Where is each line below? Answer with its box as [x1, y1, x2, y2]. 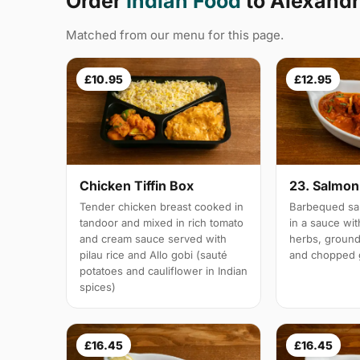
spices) [80, 280, 116, 293]
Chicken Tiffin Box [80, 177, 194, 194]
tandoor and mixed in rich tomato [80, 215, 243, 229]
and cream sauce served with [80, 231, 227, 245]
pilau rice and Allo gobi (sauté [80, 247, 227, 261]
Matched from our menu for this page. [66, 27, 284, 43]
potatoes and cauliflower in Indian [80, 264, 247, 277]
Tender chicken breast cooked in [80, 199, 243, 213]
